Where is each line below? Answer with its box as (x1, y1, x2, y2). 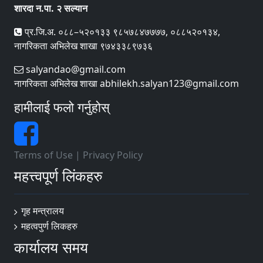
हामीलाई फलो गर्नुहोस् (14, 99, 110, 116)
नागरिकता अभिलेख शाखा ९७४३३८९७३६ (14, 39, 153, 52)
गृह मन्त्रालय (21, 204, 64, 217)
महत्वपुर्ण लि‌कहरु (21, 219, 77, 232)
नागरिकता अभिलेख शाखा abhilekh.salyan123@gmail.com (14, 77, 239, 90)
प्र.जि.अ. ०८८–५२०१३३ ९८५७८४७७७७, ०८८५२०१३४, (22, 25, 220, 38)
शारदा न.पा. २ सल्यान (14, 2, 87, 15)
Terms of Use (14, 149, 73, 161)
